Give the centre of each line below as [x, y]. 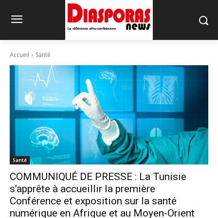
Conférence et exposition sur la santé [93, 201]
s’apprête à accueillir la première [82, 189]
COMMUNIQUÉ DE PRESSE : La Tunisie [98, 177]
